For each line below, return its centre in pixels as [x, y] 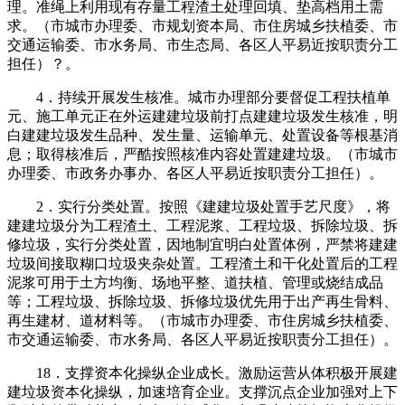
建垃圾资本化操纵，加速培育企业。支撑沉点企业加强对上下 [202, 391]
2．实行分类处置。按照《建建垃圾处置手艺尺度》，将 [199, 206]
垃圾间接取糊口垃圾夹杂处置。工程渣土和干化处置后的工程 [202, 263]
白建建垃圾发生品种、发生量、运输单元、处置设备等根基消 [202, 135]
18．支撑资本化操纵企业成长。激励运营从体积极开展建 [202, 372]
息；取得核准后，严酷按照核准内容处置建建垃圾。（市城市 [202, 154]
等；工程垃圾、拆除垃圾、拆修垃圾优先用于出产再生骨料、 [202, 301]
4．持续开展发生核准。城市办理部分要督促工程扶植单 [199, 97]
